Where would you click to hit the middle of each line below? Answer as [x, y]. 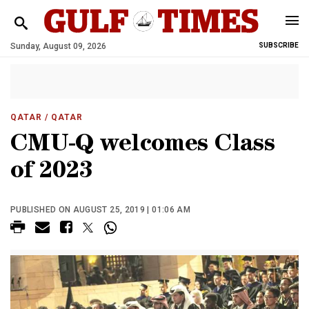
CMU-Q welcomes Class [142, 146]
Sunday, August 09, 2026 [58, 46]
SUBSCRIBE [279, 45]
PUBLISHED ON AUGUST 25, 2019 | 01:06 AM [101, 210]
